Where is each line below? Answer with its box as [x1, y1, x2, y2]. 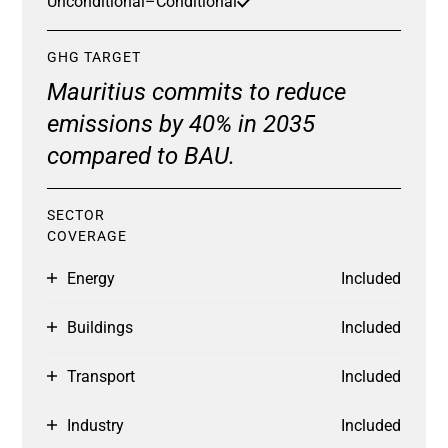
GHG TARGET [47, 48, 141, 65]
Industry [67, 415, 124, 435]
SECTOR [47, 206, 105, 223]
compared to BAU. [47, 141, 235, 170]
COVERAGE [47, 227, 127, 244]
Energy [67, 268, 115, 288]
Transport [67, 366, 135, 386]
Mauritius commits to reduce [47, 77, 346, 106]
